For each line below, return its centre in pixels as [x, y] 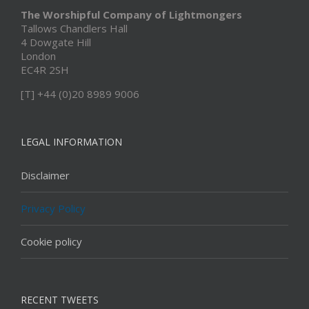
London [38, 56]
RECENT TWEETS [60, 299]
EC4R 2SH [45, 69]
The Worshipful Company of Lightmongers [131, 14]
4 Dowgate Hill [56, 42]
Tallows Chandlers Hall [74, 28]
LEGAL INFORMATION [71, 141]
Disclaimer [45, 175]
